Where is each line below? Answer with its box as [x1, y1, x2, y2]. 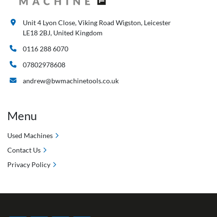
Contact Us [7, 146, 41, 154]
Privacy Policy [7, 160, 50, 169]
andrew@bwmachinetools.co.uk [23, 77, 119, 85]
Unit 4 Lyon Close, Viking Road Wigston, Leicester [23, 18, 171, 27]
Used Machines [7, 131, 53, 139]
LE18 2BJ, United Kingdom [23, 29, 103, 37]
